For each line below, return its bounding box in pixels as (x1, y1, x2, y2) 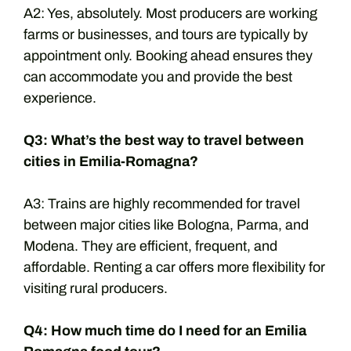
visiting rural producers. (24, 280, 168, 296)
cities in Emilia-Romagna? (24, 154, 198, 169)
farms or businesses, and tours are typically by (24, 27, 308, 42)
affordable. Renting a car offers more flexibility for (24, 259, 325, 275)
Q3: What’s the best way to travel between (24, 132, 304, 148)
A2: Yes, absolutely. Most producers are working (24, 5, 317, 21)
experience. (24, 90, 96, 106)
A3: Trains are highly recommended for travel (24, 196, 300, 212)
